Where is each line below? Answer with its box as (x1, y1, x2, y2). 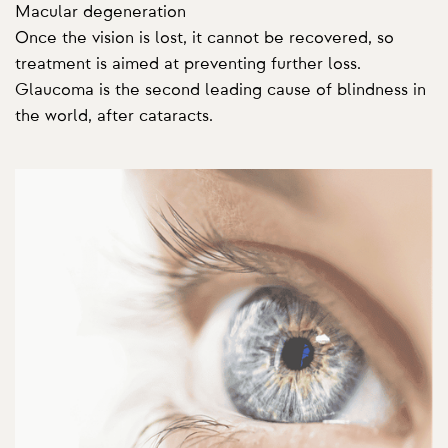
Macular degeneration (15, 3, 186, 20)
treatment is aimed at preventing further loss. (15, 55, 361, 72)
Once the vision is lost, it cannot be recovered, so (15, 29, 394, 46)
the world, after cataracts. (15, 107, 213, 124)
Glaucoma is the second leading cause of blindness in (15, 81, 426, 98)
